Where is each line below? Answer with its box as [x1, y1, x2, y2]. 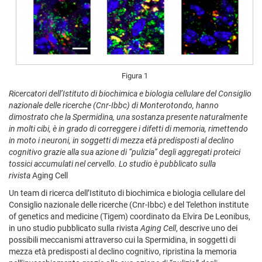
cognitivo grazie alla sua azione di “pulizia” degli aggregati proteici [9, 147, 240, 157]
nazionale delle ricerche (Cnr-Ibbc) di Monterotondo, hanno [9, 100, 219, 110]
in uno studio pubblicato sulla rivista [9, 223, 140, 233]
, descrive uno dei [176, 223, 237, 233]
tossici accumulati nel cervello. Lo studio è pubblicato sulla [9, 158, 216, 168]
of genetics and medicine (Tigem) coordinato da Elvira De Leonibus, [9, 211, 250, 221]
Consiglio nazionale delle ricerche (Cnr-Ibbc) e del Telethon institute [9, 199, 249, 209]
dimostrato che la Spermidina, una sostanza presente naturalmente [9, 112, 247, 122]
